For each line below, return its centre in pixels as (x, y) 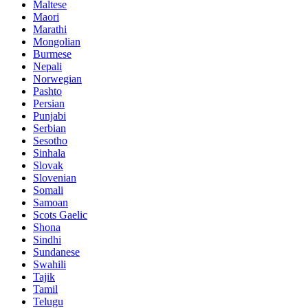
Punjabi (49, 116)
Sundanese (56, 252)
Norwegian (57, 79)
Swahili (49, 265)
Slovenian (55, 178)
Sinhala (49, 153)
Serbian (49, 129)
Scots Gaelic (60, 215)
